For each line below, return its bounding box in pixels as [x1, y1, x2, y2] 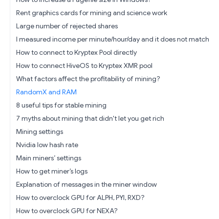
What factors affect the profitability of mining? [16, 74, 160, 84]
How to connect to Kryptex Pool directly [16, 48, 137, 57]
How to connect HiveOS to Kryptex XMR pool [16, 61, 153, 70]
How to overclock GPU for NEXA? [16, 206, 118, 216]
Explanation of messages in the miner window [16, 180, 157, 189]
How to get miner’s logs [16, 167, 88, 176]
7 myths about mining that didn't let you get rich [16, 114, 164, 123]
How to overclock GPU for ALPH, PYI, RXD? [16, 193, 145, 202]
